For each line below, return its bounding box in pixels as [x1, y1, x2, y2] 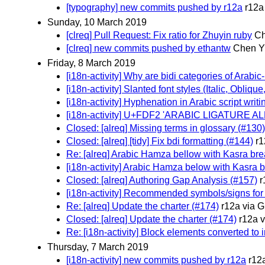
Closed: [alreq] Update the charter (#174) [66, 214, 237, 225]
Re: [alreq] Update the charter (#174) [66, 201, 219, 212]
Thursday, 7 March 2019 [47, 242, 148, 253]
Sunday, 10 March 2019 [47, 17, 147, 27]
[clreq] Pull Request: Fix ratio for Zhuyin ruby [66, 30, 252, 40]
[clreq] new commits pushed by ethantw [66, 43, 231, 53]
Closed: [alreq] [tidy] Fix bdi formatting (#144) [66, 136, 253, 147]
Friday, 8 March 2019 [47, 58, 135, 69]
